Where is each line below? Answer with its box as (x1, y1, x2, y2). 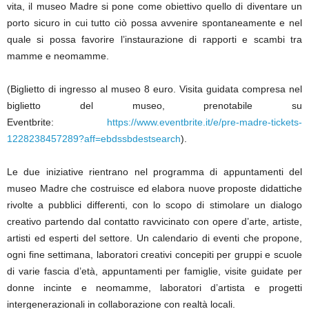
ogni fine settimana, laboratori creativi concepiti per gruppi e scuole (7, 249, 302, 260)
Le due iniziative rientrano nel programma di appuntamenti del (7, 166, 302, 177)
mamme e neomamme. (7, 50, 109, 61)
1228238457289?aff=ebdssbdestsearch (7, 133, 181, 144)
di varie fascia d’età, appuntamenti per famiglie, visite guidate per (7, 266, 302, 277)
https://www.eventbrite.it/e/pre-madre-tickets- (107, 117, 302, 128)
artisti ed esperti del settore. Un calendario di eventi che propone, (7, 232, 302, 243)
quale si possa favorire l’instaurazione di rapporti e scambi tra (7, 34, 302, 45)
